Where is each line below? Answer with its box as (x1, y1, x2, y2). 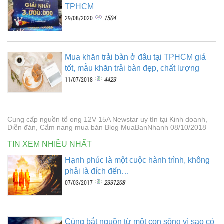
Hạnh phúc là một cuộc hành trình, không (65, 156, 210, 165)
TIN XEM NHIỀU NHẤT (7, 140, 92, 149)
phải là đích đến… (65, 167, 129, 176)
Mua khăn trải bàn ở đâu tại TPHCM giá (65, 53, 206, 62)
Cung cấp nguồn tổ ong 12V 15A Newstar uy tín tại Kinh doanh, (7, 115, 207, 124)
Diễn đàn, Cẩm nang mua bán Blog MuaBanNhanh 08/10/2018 (7, 123, 206, 132)
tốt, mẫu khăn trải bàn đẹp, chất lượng (65, 64, 199, 73)
